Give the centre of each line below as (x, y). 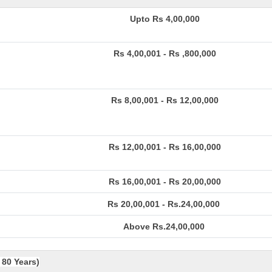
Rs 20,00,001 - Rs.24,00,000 (165, 204)
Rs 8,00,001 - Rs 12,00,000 (165, 100)
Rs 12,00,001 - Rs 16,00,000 (165, 147)
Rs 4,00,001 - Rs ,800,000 (165, 53)
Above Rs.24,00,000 (165, 226)
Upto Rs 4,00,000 (165, 19)
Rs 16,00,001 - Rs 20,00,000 (165, 182)
